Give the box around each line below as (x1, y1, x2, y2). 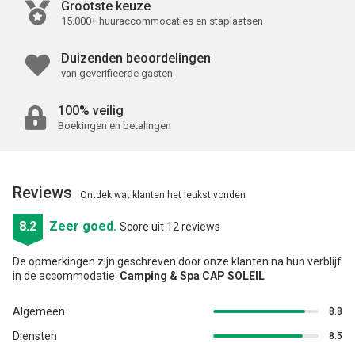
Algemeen (13, 305, 65, 319)
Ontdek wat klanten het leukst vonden (80, 189, 246, 201)
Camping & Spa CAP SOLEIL (120, 269, 265, 283)
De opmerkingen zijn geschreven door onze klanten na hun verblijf (13, 255, 342, 269)
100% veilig (58, 103, 124, 119)
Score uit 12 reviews (120, 220, 220, 234)
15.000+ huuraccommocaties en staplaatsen (61, 15, 263, 28)
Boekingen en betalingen (58, 120, 171, 132)
